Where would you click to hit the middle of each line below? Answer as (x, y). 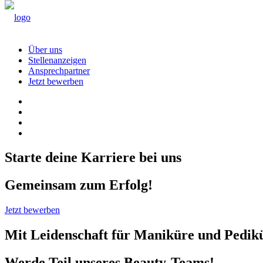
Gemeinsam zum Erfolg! (79, 185)
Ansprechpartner (59, 71)
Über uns (45, 50)
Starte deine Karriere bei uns (93, 157)
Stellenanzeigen (57, 60)
